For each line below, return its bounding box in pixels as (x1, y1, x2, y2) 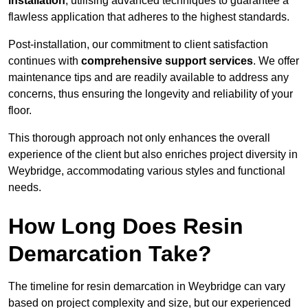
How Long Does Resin (8, 214, 243, 239)
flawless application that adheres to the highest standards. (8, 11, 289, 23)
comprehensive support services (81, 55, 253, 67)
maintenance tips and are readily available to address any (8, 71, 289, 84)
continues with (8, 55, 81, 67)
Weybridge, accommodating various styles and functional (8, 165, 285, 177)
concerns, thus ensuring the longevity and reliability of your (8, 88, 293, 100)
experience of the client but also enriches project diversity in (8, 148, 298, 161)
